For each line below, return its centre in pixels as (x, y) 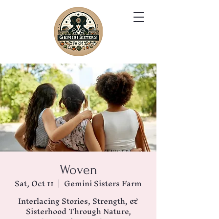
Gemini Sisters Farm (103, 183)
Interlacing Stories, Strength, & (78, 201)
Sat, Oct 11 (34, 183)
